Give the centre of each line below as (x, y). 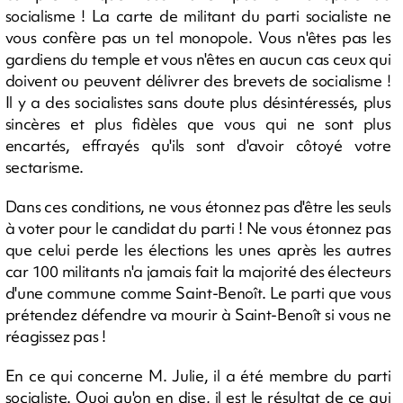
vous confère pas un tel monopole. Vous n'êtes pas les (198, 37)
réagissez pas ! (55, 336)
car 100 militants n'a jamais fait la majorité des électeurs (198, 271)
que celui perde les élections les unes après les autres (198, 249)
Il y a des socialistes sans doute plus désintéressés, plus (198, 102)
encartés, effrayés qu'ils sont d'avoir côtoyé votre (198, 145)
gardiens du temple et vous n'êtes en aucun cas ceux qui (198, 58)
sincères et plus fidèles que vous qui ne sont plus (198, 123)
